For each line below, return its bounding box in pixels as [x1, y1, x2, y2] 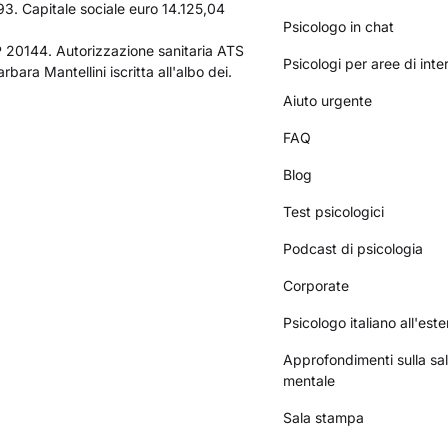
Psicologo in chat [283, 17, 395, 35]
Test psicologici [283, 202, 385, 220]
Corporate [283, 276, 350, 294]
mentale [283, 371, 336, 389]
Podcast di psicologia [283, 239, 424, 257]
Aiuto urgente [283, 91, 373, 109]
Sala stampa [283, 408, 365, 426]
